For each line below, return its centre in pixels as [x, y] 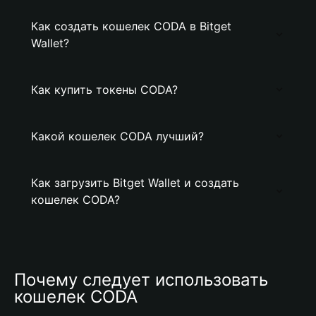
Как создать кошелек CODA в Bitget [131, 26]
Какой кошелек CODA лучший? [117, 136]
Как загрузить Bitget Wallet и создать [135, 183]
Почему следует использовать [141, 280]
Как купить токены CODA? [104, 90]
